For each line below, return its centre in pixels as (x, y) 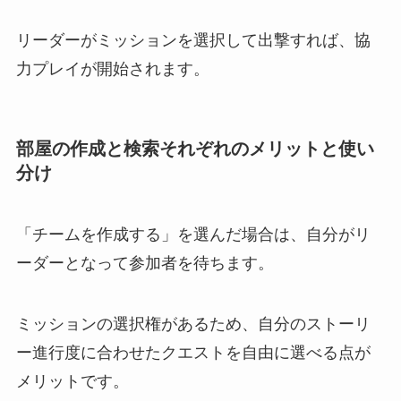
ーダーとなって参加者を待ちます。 (145, 264)
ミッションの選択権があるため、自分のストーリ (193, 324)
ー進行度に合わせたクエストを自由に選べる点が (193, 352)
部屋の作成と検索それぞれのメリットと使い (195, 148)
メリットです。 (72, 381)
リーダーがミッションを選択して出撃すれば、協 (193, 41)
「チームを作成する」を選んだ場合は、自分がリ (193, 235)
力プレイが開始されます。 (112, 69)
